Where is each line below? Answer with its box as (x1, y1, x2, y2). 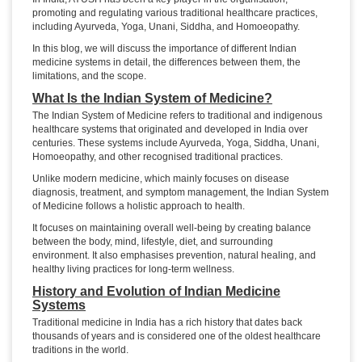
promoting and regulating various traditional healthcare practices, (32, 7, 318, 19)
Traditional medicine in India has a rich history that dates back (32, 317, 302, 329)
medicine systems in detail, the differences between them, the (32, 57, 301, 69)
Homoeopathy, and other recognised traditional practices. (32, 151, 283, 163)
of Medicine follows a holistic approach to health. (32, 200, 247, 213)
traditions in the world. (32, 344, 131, 356)
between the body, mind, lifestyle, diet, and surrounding (32, 236, 273, 248)
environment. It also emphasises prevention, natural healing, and (32, 250, 316, 262)
